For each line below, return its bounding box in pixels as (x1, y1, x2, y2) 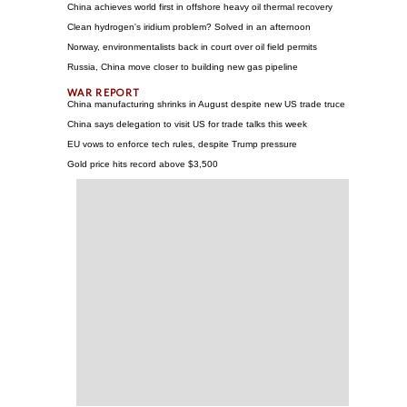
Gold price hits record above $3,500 (67, 158, 218, 169)
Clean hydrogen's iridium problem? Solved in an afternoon (67, 21, 311, 32)
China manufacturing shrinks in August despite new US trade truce (67, 98, 345, 109)
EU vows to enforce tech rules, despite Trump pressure (67, 138, 297, 149)
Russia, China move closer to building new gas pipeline (67, 61, 298, 72)
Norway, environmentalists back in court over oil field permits (67, 41, 317, 52)
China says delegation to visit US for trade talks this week (67, 118, 307, 129)
